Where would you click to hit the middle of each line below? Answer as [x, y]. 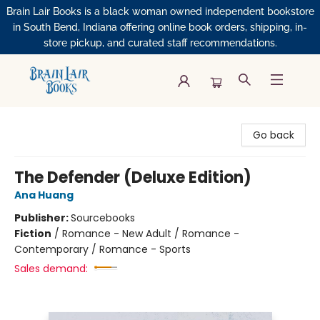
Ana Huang [44, 195]
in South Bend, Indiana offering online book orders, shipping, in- [160, 27]
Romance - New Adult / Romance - [151, 234]
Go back [274, 135]
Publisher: [42, 218]
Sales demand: [51, 269]
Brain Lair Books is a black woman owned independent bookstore [160, 11]
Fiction [33, 234]
